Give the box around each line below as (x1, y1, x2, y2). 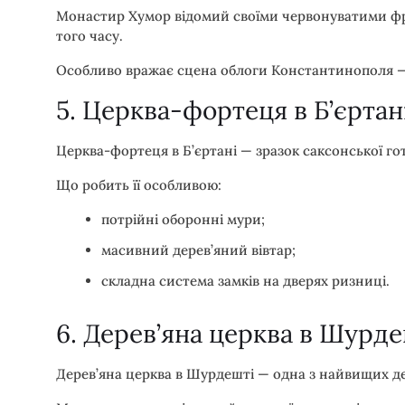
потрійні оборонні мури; (101, 210, 265, 228)
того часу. (56, 26, 123, 44)
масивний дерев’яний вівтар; (101, 240, 296, 259)
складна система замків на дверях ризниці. (101, 271, 390, 289)
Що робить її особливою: (56, 175, 221, 193)
